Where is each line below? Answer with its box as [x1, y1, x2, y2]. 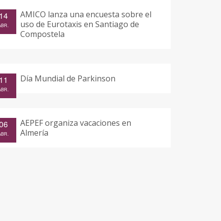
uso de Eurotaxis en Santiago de [20, 18, 139, 30]
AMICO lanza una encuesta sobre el [20, 8, 151, 20]
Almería [20, 127, 48, 138]
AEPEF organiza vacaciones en [20, 117, 131, 128]
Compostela [20, 28, 65, 39]
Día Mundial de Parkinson [20, 73, 115, 84]
